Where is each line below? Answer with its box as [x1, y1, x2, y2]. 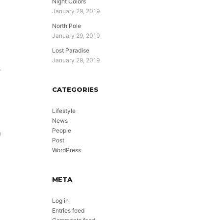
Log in [52, 197, 69, 204]
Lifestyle [52, 107, 76, 114]
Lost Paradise [52, 47, 89, 54]
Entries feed [52, 207, 84, 214]
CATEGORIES [52, 85, 98, 93]
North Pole [52, 22, 81, 29]
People [52, 127, 71, 134]
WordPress [52, 146, 81, 154]
